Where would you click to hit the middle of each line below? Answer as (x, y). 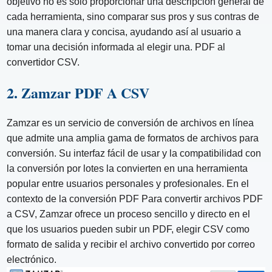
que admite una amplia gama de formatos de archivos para (133, 138)
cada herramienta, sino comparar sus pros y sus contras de (133, 16)
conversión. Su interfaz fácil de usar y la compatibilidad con (134, 153)
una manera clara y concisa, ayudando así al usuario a (124, 32)
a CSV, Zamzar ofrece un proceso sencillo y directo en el (129, 214)
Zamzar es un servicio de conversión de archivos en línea (131, 123)
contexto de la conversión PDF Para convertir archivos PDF (135, 199)
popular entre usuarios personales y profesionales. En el (128, 183)
